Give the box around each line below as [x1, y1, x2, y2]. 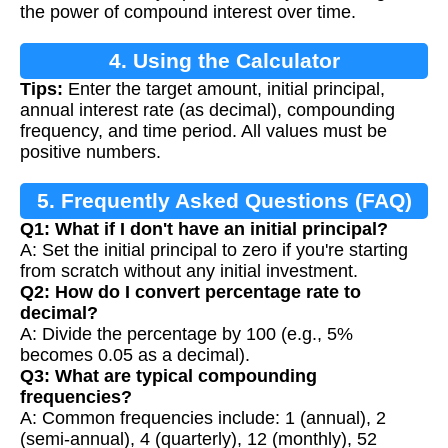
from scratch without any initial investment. [20, 261, 358, 282]
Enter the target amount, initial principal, [63, 79, 385, 100]
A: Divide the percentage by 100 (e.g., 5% [20, 324, 353, 345]
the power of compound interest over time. [20, 2, 356, 23]
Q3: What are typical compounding [20, 366, 317, 387]
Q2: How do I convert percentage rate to [20, 282, 361, 303]
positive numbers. [20, 142, 161, 163]
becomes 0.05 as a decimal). [20, 345, 250, 366]
